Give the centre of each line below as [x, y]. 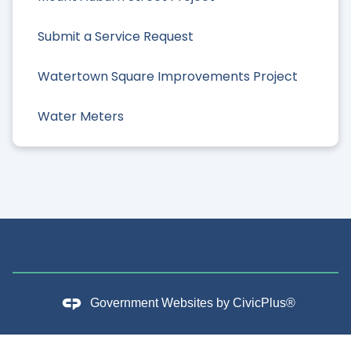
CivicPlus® [264, 303]
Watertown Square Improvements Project [168, 77]
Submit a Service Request [116, 36]
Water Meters [81, 117]
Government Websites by [161, 303]
